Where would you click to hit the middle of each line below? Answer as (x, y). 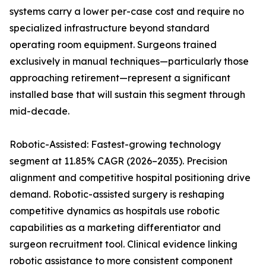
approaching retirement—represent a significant (120, 78)
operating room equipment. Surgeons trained (113, 45)
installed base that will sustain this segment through (127, 95)
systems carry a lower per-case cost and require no (127, 12)
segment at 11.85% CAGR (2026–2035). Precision (118, 161)
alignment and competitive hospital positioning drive (130, 178)
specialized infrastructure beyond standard (110, 28)
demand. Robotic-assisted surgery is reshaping (117, 194)
